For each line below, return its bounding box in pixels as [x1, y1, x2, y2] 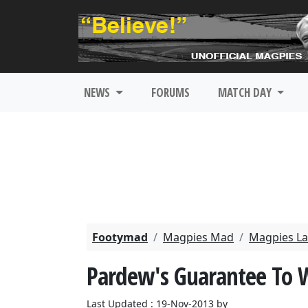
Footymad [92, 230, 148, 245]
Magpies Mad [163, 230, 234, 245]
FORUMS [151, 85, 190, 100]
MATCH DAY [217, 85, 274, 100]
